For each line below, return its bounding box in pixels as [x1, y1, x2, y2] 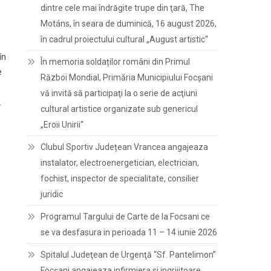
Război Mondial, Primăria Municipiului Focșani [41, 73, 214, 82]
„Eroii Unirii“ [41, 120, 84, 129]
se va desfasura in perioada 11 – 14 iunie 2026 [41, 227, 218, 237]
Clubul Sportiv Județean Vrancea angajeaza [41, 142, 209, 152]
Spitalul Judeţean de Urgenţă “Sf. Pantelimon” [41, 250, 217, 260]
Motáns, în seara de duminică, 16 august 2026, [41, 19, 217, 28]
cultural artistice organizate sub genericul [41, 104, 198, 114]
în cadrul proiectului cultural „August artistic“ [41, 34, 209, 44]
